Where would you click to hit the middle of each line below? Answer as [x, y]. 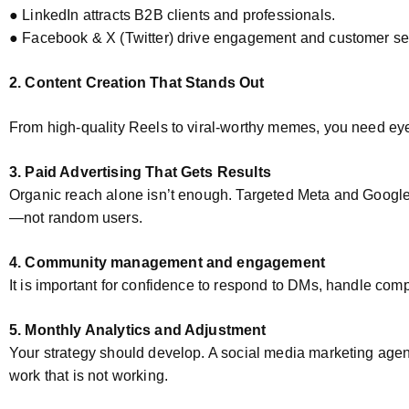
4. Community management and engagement [168, 262]
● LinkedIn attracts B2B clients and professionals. [172, 15]
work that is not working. [89, 376]
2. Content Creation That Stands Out [137, 83]
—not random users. [76, 218]
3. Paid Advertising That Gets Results [140, 172]
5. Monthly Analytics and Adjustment [138, 330]
